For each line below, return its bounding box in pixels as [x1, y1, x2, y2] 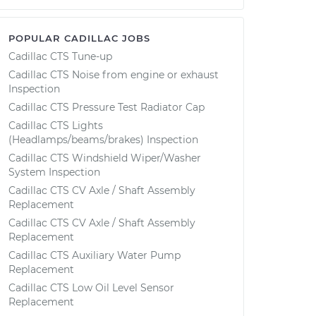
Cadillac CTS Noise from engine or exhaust [8, 68, 219, 81]
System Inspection [8, 166, 100, 178]
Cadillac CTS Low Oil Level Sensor [8, 281, 174, 294]
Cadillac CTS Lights [8, 119, 103, 132]
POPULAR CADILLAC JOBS [8, 32, 150, 44]
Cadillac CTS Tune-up [8, 50, 112, 63]
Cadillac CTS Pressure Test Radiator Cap [8, 101, 205, 114]
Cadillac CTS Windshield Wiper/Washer [8, 152, 201, 164]
